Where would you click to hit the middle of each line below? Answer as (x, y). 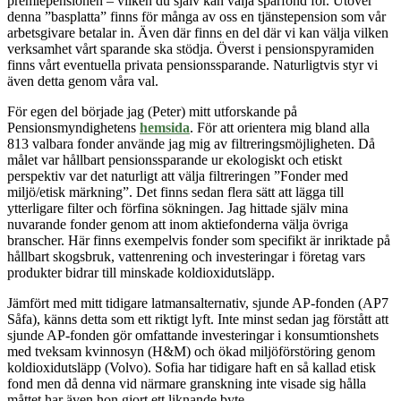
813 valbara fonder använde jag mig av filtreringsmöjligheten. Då (191, 143)
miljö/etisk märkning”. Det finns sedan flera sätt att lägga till (175, 192)
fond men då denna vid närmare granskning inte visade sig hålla (187, 383)
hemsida (165, 127)
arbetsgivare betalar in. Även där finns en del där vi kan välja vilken (198, 32)
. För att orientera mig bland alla (280, 127)
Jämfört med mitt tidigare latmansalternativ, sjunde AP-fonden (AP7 (198, 303)
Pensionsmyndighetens (73, 127)
